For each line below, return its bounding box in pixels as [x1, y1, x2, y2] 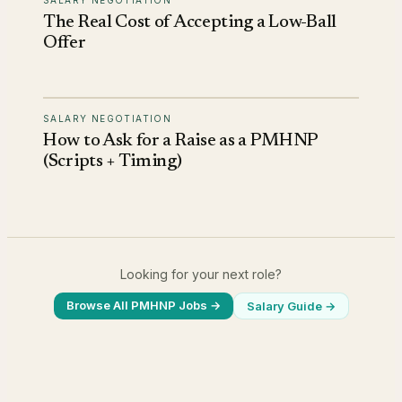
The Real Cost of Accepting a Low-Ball [43, 13, 336, 31]
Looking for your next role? [120, 266, 282, 282]
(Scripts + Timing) [43, 152, 182, 170]
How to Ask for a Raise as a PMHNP [43, 131, 319, 150]
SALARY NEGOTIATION [43, 112, 172, 124]
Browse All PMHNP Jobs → [66, 297, 221, 312]
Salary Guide [246, 298, 322, 313]
